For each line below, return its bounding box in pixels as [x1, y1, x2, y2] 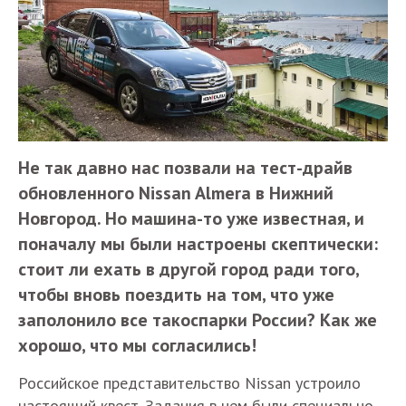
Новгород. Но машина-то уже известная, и [18, 207, 364, 231]
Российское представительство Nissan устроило [18, 372, 361, 394]
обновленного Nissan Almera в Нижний [18, 181, 333, 206]
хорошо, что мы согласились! [18, 333, 256, 358]
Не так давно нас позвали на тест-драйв [18, 156, 353, 180]
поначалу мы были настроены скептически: [18, 232, 378, 256]
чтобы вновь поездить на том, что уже [18, 283, 334, 307]
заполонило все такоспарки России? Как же [18, 308, 377, 333]
